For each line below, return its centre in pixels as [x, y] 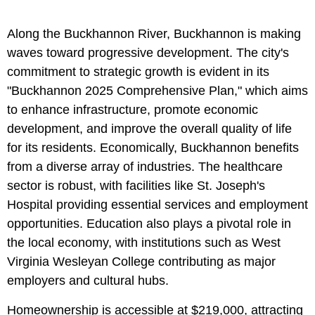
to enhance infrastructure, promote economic [133, 110]
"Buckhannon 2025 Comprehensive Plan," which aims [157, 91]
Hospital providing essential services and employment [157, 205]
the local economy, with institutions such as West [144, 243]
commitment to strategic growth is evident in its [138, 72]
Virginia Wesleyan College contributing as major [141, 262]
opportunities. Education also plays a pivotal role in [149, 224]
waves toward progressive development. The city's [148, 53]
